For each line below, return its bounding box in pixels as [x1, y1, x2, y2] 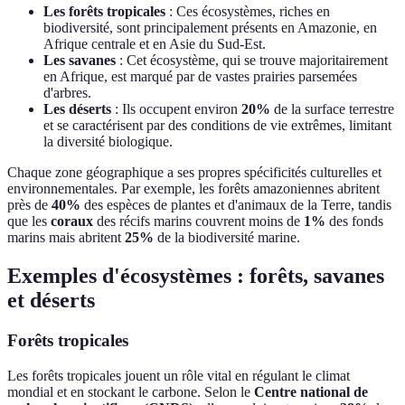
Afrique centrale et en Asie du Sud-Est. [43, 36, 266, 52]
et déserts [7, 288, 95, 313]
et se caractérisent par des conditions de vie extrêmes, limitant [43, 118, 391, 134]
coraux [51, 213, 93, 230]
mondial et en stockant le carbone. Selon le [7, 383, 254, 400]
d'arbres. [43, 85, 91, 101]
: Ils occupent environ [111, 101, 241, 118]
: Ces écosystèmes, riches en [165, 4, 330, 20]
